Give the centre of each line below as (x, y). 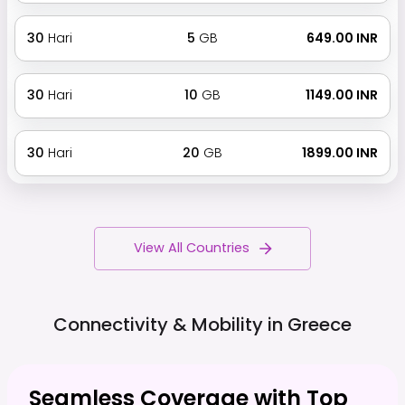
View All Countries (192, 248)
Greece (320, 324)
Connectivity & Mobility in (168, 324)
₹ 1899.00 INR (339, 152)
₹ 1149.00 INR (341, 95)
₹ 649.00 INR (341, 38)
